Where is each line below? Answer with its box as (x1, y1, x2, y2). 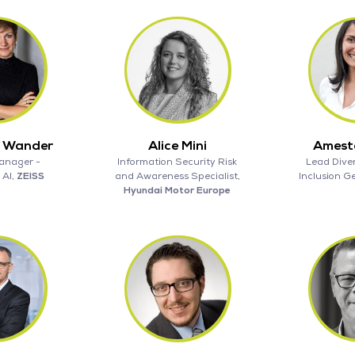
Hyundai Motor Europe (124, 184, 231, 197)
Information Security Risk (117, 155, 238, 168)
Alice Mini (147, 137, 207, 154)
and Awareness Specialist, (114, 170, 240, 182)
